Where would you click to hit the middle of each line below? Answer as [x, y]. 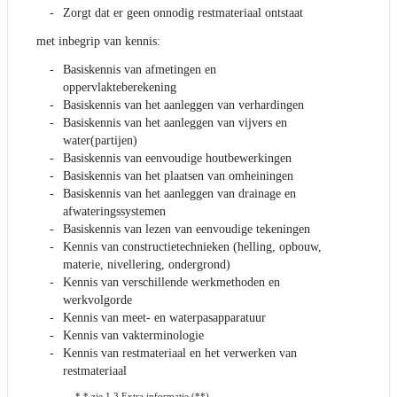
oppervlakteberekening [120, 88]
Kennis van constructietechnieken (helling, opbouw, [192, 247]
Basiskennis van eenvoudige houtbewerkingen [177, 159]
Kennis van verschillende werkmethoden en [171, 283]
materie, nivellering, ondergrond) [147, 265]
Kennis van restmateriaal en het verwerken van [180, 354]
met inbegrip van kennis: [98, 42]
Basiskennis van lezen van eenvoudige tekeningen [187, 230]
